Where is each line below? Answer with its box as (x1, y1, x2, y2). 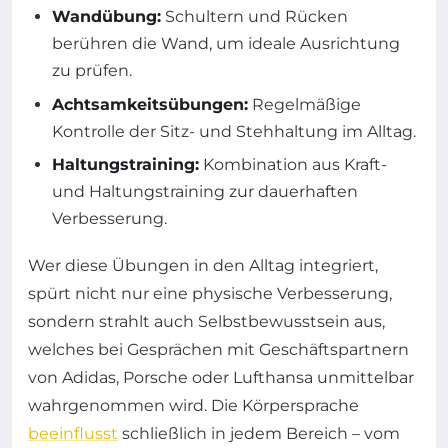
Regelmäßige (248, 94, 361, 114)
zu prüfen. (52, 61, 132, 81)
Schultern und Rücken (161, 7, 348, 27)
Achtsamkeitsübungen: (52, 94, 248, 114)
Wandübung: (52, 7, 161, 27)
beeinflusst (28, 424, 118, 444)
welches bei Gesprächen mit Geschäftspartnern (28, 340, 409, 360)
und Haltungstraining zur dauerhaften (52, 182, 358, 202)
